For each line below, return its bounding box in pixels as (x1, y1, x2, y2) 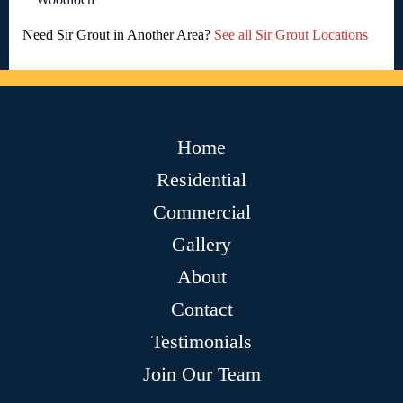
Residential (157, 168, 246, 192)
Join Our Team (142, 363, 261, 386)
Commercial (152, 201, 251, 224)
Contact (170, 298, 233, 321)
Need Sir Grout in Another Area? (22, 27, 214, 43)
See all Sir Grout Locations (214, 27, 368, 43)
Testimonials (151, 330, 252, 354)
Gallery (172, 233, 231, 256)
